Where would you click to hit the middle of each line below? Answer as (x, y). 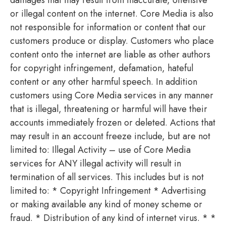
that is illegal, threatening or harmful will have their (109, 109)
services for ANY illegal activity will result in (96, 163)
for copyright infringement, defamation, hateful (102, 68)
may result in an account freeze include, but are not (110, 136)
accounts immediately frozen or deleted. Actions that (113, 122)
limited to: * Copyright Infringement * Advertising (108, 190)
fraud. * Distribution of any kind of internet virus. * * (113, 218)
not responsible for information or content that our (108, 27)
